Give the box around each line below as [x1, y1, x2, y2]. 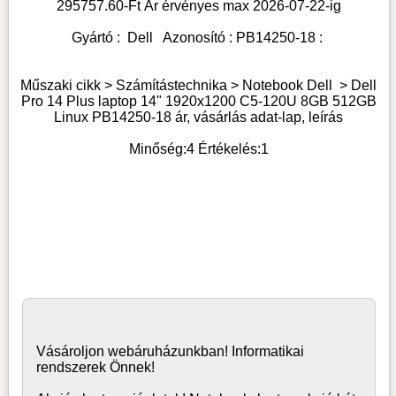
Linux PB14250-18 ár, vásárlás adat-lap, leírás [54, 110, 344, 125]
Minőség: [128, 141, 187, 156]
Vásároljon [35, 344, 108, 359]
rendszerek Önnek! [35, 360, 162, 375]
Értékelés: [194, 141, 261, 156]
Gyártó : [71, 30, 127, 45]
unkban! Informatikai [177, 344, 304, 359]
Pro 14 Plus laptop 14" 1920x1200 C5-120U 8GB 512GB [20, 94, 377, 109]
